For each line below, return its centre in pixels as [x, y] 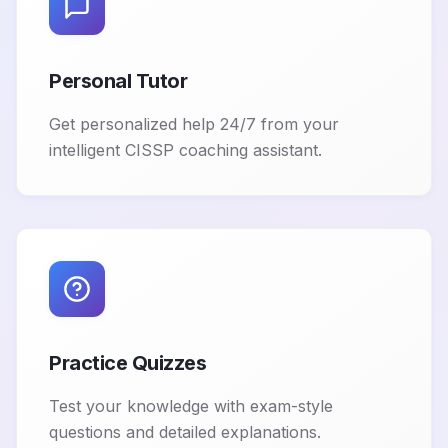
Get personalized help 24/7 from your [194, 124]
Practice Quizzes [127, 363]
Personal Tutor [118, 81]
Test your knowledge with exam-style [191, 406]
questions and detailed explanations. [185, 432]
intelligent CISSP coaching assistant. [185, 150]
